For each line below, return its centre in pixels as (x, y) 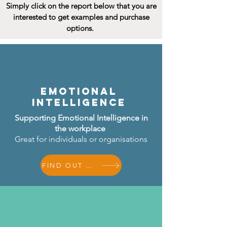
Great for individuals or (57, 139)
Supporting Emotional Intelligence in (81, 118)
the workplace (81, 128)
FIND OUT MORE (89, 165)
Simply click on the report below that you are (81, 6)
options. (81, 28)
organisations (123, 139)
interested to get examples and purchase (81, 17)
